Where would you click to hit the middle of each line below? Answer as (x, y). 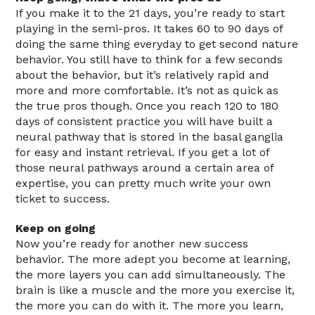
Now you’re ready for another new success (132, 244)
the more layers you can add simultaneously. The (151, 275)
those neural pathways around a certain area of (145, 168)
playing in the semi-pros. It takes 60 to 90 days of (149, 28)
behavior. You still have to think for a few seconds (149, 59)
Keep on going (56, 228)
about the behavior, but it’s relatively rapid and (143, 75)
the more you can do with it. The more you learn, (150, 306)
